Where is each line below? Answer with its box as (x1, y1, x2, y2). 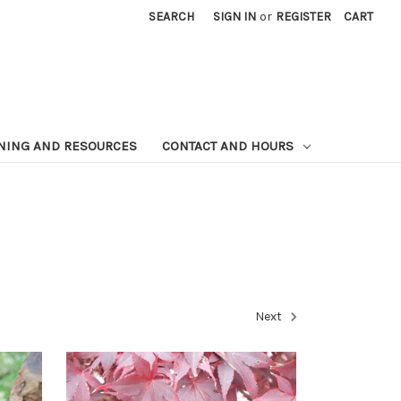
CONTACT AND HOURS (161, 137, 297, 154)
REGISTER (275, 9, 331, 25)
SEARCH (149, 9, 195, 25)
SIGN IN (213, 9, 257, 25)
